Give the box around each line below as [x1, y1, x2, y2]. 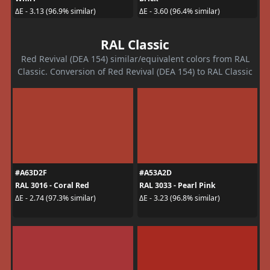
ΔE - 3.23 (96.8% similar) [139, 193, 220, 204]
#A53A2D [139, 167, 172, 178]
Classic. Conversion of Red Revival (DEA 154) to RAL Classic [17, 65, 253, 77]
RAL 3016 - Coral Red [14, 180, 89, 190]
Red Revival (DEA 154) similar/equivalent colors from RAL [20, 52, 250, 64]
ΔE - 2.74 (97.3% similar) [14, 193, 96, 204]
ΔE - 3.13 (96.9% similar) [14, 6, 96, 17]
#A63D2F [14, 167, 47, 178]
